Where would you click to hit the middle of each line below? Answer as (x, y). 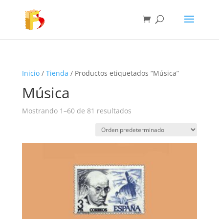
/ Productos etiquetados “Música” (123, 73)
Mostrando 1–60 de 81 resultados (77, 111)
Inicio (31, 73)
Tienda (57, 73)
